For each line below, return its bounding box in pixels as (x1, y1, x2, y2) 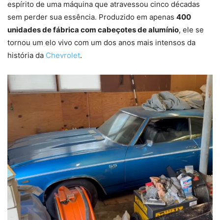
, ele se (179, 25, 204, 35)
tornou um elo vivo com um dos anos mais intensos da (7, 38, 195, 48)
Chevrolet (46, 51, 80, 60)
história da (7, 51, 46, 60)
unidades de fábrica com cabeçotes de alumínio (7, 25, 179, 35)
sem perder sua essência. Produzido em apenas (7, 12, 176, 22)
